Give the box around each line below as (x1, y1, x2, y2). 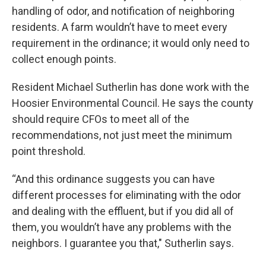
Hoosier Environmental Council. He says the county (12, 96, 254, 109)
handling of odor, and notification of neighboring (12, 4, 235, 17)
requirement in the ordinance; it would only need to (12, 36, 249, 49)
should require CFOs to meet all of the (12, 112, 189, 125)
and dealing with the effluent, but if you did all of (12, 204, 234, 217)
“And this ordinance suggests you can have (12, 172, 215, 185)
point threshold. (12, 144, 85, 157)
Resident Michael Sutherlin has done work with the (12, 80, 249, 93)
